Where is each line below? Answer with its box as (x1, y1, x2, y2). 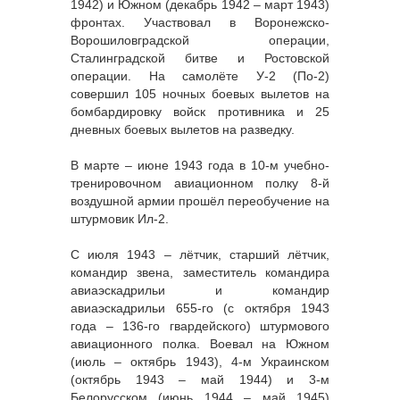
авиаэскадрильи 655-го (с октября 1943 (71, 301, 329, 316)
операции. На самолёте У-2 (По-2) (71, 69, 329, 84)
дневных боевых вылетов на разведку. (71, 122, 295, 137)
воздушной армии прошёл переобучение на (71, 194, 329, 209)
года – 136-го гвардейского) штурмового (71, 319, 329, 334)
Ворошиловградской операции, (71, 33, 329, 48)
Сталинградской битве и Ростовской (71, 51, 329, 66)
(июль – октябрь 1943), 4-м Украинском (71, 354, 329, 370)
